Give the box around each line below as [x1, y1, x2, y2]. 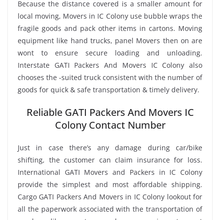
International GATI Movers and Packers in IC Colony [18, 167, 202, 177]
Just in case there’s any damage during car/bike [18, 142, 202, 152]
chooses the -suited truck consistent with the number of [18, 72, 202, 82]
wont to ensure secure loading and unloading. [18, 48, 202, 57]
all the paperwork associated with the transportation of [18, 204, 202, 214]
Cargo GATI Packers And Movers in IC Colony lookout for [18, 192, 202, 201]
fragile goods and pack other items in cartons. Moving [18, 23, 202, 33]
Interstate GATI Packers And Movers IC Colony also [18, 60, 202, 70]
